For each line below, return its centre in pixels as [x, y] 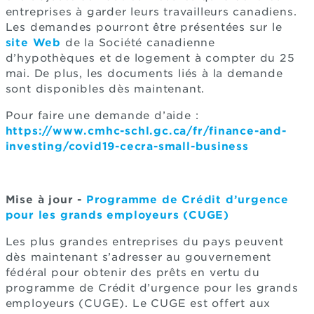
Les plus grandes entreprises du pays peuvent [144, 241]
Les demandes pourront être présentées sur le [144, 27]
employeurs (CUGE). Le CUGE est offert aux [138, 303]
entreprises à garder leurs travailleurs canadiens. [151, 12]
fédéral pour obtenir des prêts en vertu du [133, 272]
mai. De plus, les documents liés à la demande [144, 73]
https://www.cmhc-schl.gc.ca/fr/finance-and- [146, 131]
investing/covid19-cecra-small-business [127, 146]
